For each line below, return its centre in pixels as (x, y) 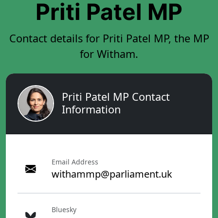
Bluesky (64, 210)
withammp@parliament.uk (112, 174)
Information (91, 109)
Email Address (75, 162)
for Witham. (109, 54)
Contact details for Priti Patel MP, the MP (109, 38)
